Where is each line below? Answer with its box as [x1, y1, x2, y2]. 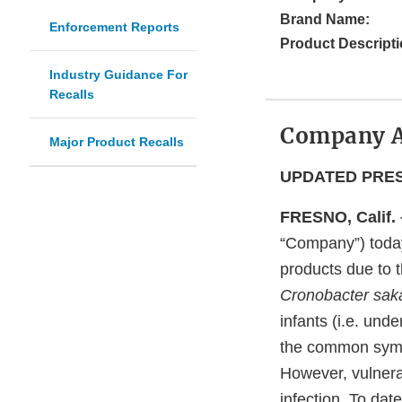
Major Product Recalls [49, 135, 184, 150]
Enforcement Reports [49, 20, 179, 35]
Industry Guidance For [49, 67, 188, 83]
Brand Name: [280, 12, 370, 28]
